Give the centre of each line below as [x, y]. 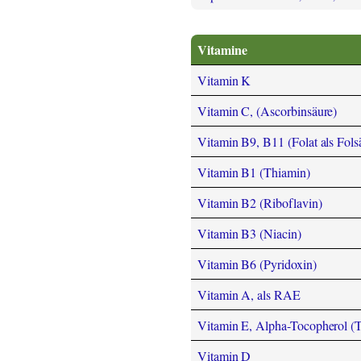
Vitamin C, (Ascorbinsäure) [268, 111]
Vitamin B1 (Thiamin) [254, 172]
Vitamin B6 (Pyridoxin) [257, 264]
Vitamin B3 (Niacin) [249, 234]
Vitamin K [224, 81]
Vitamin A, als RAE [249, 295]
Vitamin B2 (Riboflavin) [260, 203]
